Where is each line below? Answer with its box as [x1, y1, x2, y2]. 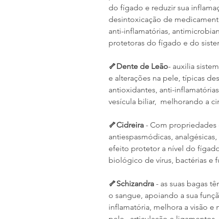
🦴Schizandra [109, 179, 154, 188]
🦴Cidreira [109, 120, 146, 130]
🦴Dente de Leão [109, 62, 168, 71]
